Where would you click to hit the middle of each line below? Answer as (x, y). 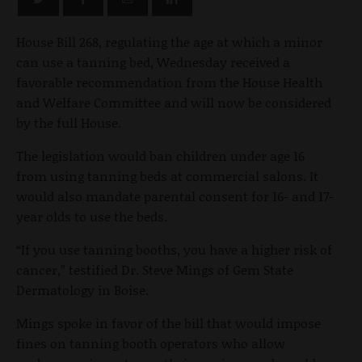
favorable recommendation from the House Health (169, 82)
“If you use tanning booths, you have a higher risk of (174, 249)
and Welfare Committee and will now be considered (174, 102)
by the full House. (69, 122)
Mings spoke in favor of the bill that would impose (168, 322)
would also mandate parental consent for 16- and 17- (175, 196)
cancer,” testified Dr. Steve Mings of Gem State (155, 269)
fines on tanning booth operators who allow (151, 343)
